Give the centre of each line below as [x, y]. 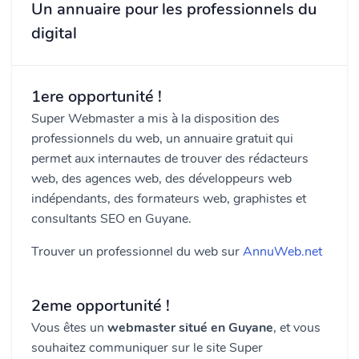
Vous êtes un [69, 328]
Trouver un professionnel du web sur [137, 252]
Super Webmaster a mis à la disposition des [155, 119]
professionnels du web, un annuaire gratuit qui [162, 139]
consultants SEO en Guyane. [111, 219]
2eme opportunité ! [101, 306]
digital [54, 33]
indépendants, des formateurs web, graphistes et [169, 199]
